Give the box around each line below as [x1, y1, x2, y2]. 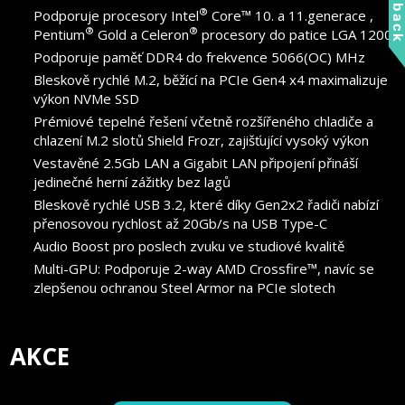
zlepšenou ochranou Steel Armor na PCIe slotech [33, 278, 336, 297]
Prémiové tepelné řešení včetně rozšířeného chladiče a [33, 111, 374, 130]
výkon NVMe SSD [33, 89, 140, 108]
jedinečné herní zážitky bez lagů [33, 172, 231, 191]
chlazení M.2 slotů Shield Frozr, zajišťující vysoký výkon [33, 130, 370, 149]
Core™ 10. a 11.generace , [208, 5, 374, 24]
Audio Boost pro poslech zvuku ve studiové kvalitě [33, 236, 345, 255]
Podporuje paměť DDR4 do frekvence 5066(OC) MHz [33, 47, 366, 66]
